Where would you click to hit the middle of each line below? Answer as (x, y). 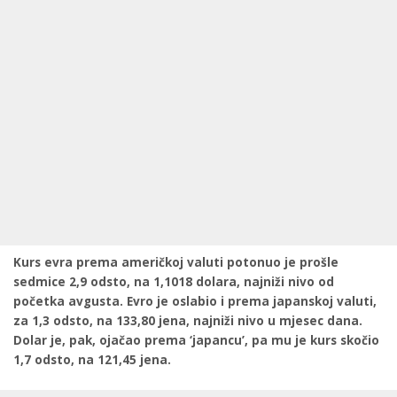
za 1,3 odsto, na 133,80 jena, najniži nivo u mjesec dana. (188, 321)
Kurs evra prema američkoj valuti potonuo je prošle (176, 262)
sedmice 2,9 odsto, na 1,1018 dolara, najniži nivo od (174, 282)
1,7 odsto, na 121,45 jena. (92, 360)
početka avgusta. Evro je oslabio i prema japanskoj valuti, (195, 301)
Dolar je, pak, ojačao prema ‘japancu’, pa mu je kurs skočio (196, 340)
